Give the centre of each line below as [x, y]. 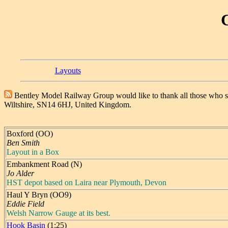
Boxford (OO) [30, 133]
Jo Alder [20, 173]
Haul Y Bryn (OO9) [39, 194]
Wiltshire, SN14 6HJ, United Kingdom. [68, 104]
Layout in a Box [33, 152]
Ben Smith [23, 142]
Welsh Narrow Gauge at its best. [59, 213]
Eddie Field [25, 204]
